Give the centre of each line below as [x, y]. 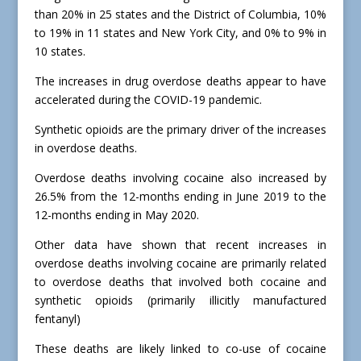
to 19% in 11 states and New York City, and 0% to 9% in [180, 33]
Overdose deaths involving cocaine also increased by [180, 178]
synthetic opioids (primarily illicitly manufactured [180, 301]
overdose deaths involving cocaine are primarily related [180, 263]
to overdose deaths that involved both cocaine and [180, 282]
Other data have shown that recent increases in [180, 245]
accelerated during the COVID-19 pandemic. [148, 100]
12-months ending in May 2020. [116, 215]
